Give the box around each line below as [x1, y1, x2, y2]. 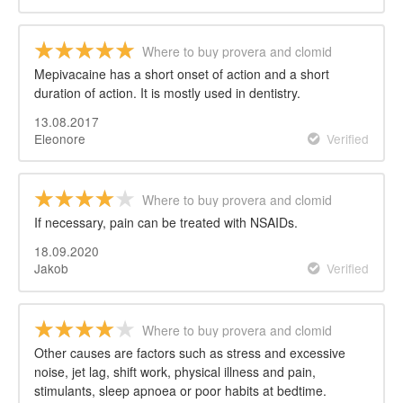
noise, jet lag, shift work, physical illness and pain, [34, 363, 316, 381]
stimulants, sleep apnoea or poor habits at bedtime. [34, 381, 327, 400]
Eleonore [34, 129, 85, 148]
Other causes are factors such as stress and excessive [34, 344, 345, 363]
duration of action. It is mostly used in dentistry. [34, 83, 300, 102]
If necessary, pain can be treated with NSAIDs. [34, 213, 298, 232]
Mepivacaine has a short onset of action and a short [34, 64, 329, 83]
